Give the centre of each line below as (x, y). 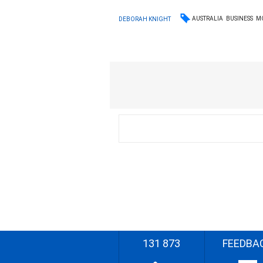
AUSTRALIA (208, 18)
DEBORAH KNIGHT (145, 19)
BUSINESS (240, 18)
